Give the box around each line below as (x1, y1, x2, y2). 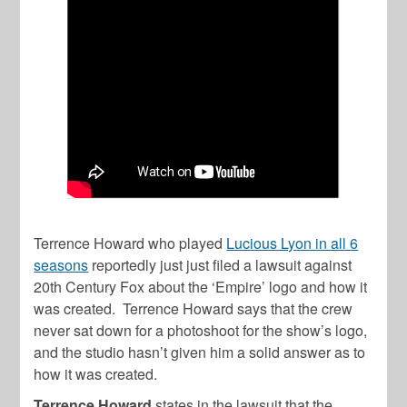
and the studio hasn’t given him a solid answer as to (34, 341, 366, 362)
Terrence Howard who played (34, 232, 227, 253)
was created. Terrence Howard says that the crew (34, 297, 353, 319)
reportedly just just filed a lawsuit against (88, 253, 352, 275)
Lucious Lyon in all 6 (226, 232, 359, 253)
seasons (34, 253, 89, 275)
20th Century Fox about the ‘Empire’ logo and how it (34, 275, 368, 297)
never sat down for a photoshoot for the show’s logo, (34, 319, 368, 341)
